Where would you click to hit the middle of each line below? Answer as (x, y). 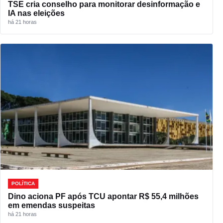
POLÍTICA (23, 184)
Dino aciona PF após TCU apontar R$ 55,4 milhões (103, 197)
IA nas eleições (36, 13)
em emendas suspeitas (52, 206)
